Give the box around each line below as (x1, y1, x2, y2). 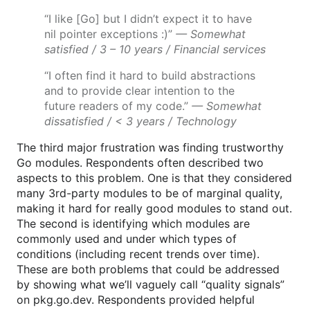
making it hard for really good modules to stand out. (17, 201, 292, 216)
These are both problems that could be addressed (17, 262, 280, 277)
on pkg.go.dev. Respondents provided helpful (17, 293, 255, 307)
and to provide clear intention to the (44, 84, 235, 98)
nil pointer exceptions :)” (44, 27, 176, 42)
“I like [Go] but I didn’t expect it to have (44, 12, 252, 26)
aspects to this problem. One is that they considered (17, 171, 292, 185)
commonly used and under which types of (17, 232, 237, 246)
